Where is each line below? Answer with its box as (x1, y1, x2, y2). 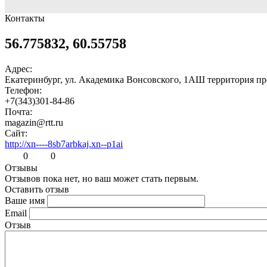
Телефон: (5, 85, 42, 95)
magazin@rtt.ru (5, 117, 63, 128)
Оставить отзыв (5, 184, 69, 194)
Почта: (5, 106, 32, 117)
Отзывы (5, 162, 38, 173)
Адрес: (5, 63, 32, 74)
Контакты (5, 13, 45, 23)
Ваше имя (5, 195, 45, 206)
